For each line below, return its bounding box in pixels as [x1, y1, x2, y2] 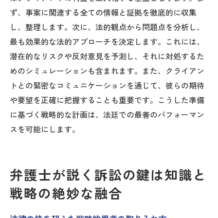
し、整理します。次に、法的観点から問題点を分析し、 [10, 22, 204, 32]
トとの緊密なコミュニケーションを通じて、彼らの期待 [10, 81, 204, 91]
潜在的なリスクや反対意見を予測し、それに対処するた [10, 52, 204, 61]
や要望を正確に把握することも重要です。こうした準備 [10, 95, 204, 105]
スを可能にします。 [10, 125, 80, 134]
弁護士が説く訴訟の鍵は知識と [10, 167, 207, 183]
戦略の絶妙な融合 [10, 186, 123, 202]
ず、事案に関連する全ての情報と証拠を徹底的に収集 [10, 8, 197, 18]
